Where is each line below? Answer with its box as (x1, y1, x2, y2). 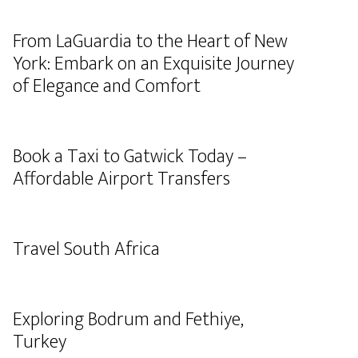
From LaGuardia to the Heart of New (13, 26, 288, 58)
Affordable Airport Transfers (13, 163, 230, 195)
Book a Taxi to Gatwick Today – (13, 141, 247, 173)
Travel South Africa (13, 233, 160, 265)
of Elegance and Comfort (13, 70, 201, 102)
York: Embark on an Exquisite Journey (13, 48, 294, 80)
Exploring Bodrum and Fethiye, (13, 304, 244, 336)
